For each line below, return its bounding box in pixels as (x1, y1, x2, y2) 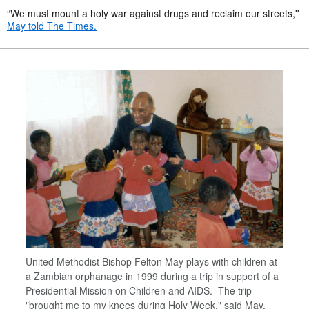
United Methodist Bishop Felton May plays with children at (26, 254, 277, 268)
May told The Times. (7, 18, 97, 32)
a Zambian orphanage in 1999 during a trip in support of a (26, 268, 279, 283)
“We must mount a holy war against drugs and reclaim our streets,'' (7, 6, 299, 20)
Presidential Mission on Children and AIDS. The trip (26, 283, 252, 297)
